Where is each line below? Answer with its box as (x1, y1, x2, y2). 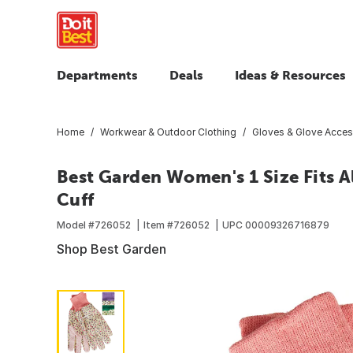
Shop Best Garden (57, 240, 166, 257)
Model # (57, 218, 95, 231)
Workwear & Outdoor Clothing (100, 125, 236, 138)
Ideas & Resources (235, 68, 346, 82)
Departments (57, 68, 138, 82)
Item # (143, 218, 173, 231)
